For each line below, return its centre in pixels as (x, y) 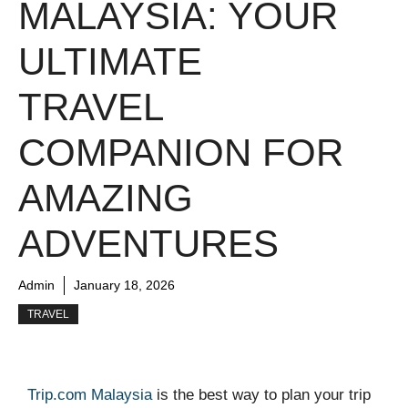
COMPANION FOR (181, 153)
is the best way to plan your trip (261, 395)
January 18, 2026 (124, 286)
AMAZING (106, 199)
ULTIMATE (110, 62)
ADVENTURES (148, 244)
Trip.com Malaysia (90, 395)
